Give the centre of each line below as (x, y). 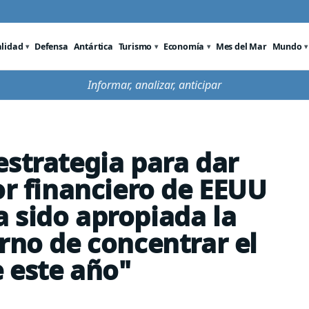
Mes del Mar (241, 46)
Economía (184, 46)
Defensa (51, 46)
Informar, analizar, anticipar (154, 85)
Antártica (93, 46)
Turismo (135, 46)
